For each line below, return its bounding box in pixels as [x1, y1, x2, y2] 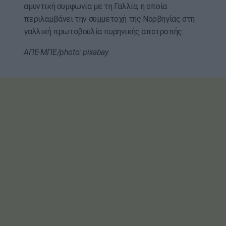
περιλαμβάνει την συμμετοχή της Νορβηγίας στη [24, 14, 195, 24]
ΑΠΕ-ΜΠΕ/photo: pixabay [24, 47, 108, 58]
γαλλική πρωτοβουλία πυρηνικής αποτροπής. [24, 27, 184, 37]
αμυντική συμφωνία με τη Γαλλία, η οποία [24, 2, 167, 12]
